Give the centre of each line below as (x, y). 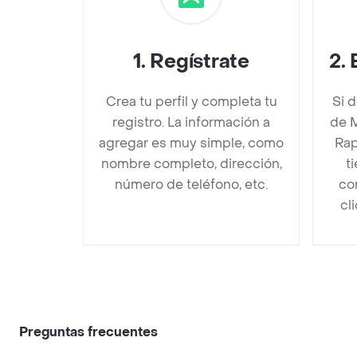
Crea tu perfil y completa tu (191, 101)
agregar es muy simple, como (191, 143)
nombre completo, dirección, (191, 163)
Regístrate (200, 61)
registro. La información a (191, 122)
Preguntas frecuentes (88, 331)
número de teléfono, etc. (191, 184)
